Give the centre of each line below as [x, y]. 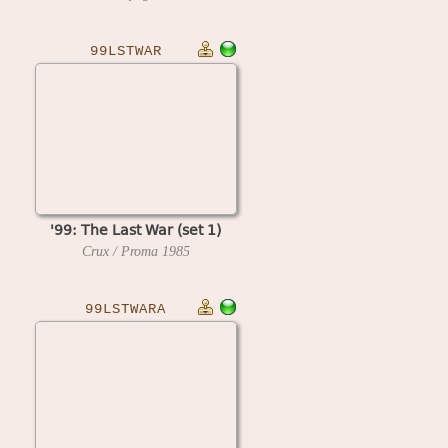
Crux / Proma [121, 251]
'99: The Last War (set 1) [135, 229]
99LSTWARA [125, 309]
